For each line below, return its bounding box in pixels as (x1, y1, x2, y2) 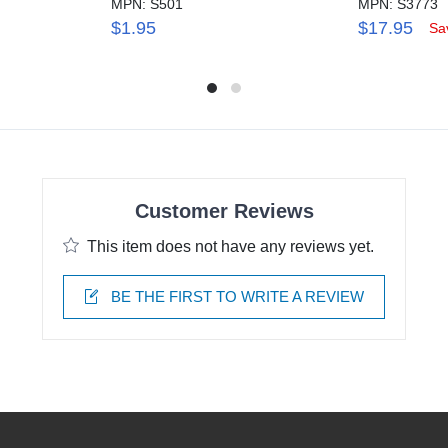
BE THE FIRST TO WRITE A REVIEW (107, 287, 364, 305)
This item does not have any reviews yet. (87, 237, 374, 255)
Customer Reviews (134, 199, 314, 222)
